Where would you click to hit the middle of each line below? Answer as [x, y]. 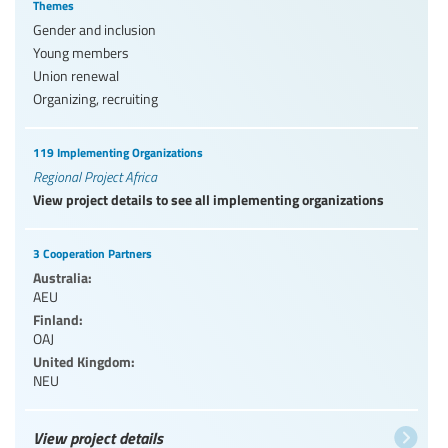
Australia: [62, 276]
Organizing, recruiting [95, 98]
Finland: [58, 318]
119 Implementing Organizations [118, 152]
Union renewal [76, 75]
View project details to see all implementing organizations [208, 198]
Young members [81, 52]
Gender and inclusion [94, 29]
